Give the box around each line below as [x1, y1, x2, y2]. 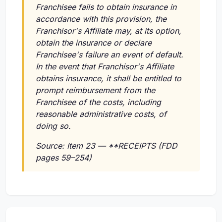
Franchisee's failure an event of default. [36, 50, 183, 60]
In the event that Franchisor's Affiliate [36, 61, 174, 72]
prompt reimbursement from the [36, 85, 155, 96]
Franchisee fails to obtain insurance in [36, 2, 176, 12]
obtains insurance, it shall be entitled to [36, 73, 181, 84]
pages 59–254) [36, 153, 92, 163]
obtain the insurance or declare [36, 38, 152, 48]
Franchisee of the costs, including [36, 97, 161, 108]
